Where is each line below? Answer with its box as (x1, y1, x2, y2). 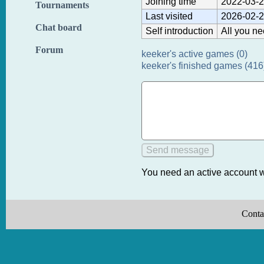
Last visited (146, 11, 193, 21)
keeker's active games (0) (141, 48, 247, 59)
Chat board (35, 22, 82, 32)
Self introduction (146, 25, 213, 36)
